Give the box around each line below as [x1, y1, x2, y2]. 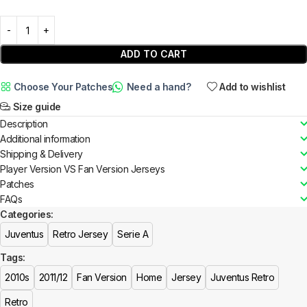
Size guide [12, 101, 61, 112]
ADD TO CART [120, 48, 187, 60]
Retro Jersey [53, 228, 108, 240]
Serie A [117, 228, 149, 240]
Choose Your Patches [13, 81, 113, 93]
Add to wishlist [219, 81, 286, 93]
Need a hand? [126, 81, 191, 93]
